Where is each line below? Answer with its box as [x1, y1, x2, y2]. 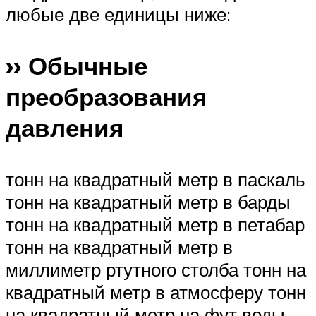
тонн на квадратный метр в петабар [6, 212, 305, 236]
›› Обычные [6, 49, 147, 81]
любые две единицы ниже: [6, 2, 231, 25]
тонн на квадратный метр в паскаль [6, 167, 305, 190]
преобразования [6, 80, 207, 112]
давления [6, 111, 123, 143]
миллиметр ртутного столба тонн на [6, 257, 306, 281]
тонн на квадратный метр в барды [6, 190, 291, 213]
